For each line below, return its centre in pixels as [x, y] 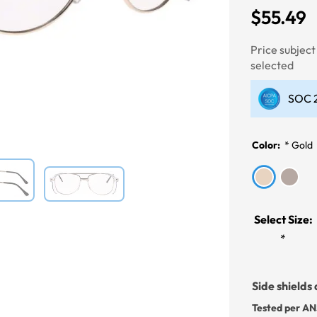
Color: [267, 145]
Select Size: [283, 219]
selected [272, 65]
